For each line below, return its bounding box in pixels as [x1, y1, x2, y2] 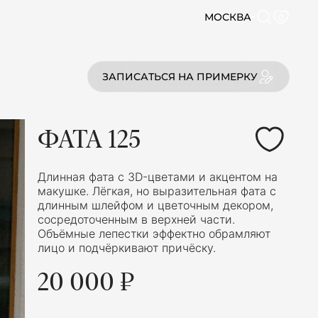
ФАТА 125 [38, 125, 141, 153]
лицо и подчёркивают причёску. [38, 241, 219, 255]
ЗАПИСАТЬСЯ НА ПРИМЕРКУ [102, 70, 258, 83]
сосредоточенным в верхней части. [38, 212, 235, 226]
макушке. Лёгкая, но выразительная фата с [38, 184, 276, 198]
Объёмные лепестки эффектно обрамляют [38, 226, 270, 241]
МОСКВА [204, 11, 251, 23]
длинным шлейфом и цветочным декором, [38, 198, 273, 212]
